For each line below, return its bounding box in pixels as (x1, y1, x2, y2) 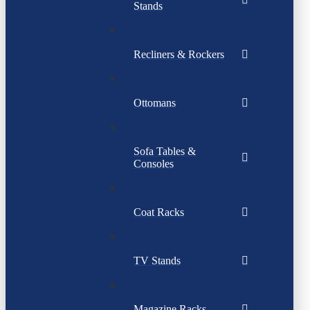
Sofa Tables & (134, 145, 196, 158)
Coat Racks (134, 206, 184, 219)
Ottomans (134, 97, 176, 109)
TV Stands (134, 255, 181, 267)
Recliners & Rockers (134, 48, 224, 61)
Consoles (134, 158, 174, 170)
